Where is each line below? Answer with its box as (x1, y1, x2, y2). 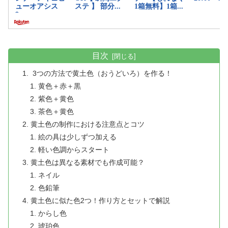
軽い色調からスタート (38, 146, 109, 154)
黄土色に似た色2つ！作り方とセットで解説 (31, 196, 170, 205)
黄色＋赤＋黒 (38, 82, 81, 91)
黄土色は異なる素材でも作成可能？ (31, 158, 145, 167)
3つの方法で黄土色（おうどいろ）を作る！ (31, 69, 173, 78)
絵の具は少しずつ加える (38, 133, 117, 141)
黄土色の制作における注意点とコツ (31, 120, 145, 129)
